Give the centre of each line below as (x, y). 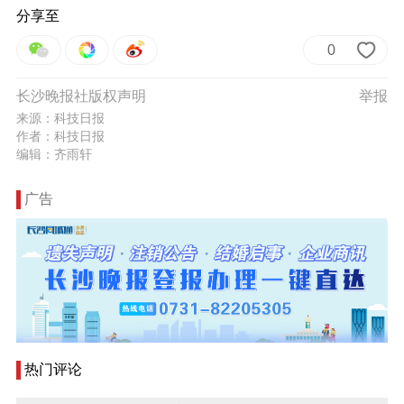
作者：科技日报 (60, 137)
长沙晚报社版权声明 (81, 96)
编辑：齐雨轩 (54, 155)
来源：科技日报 (60, 119)
